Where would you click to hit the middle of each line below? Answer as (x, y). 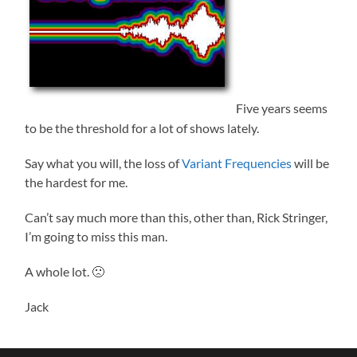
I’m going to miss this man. (96, 236)
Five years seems (282, 108)
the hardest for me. (76, 182)
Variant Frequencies (237, 163)
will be (311, 163)
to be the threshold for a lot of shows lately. (142, 127)
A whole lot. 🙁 (65, 271)
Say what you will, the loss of (104, 163)
